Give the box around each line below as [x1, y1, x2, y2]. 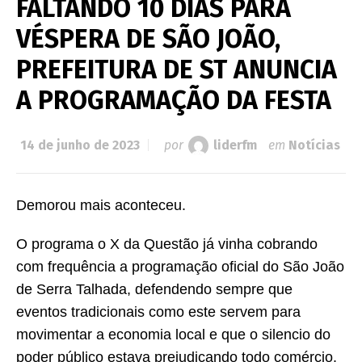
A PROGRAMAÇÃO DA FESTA [16, 85, 331, 116]
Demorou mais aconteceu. [16, 197, 186, 214]
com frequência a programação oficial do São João [16, 259, 344, 276]
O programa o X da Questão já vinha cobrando [16, 236, 318, 253]
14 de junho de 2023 [20, 137, 140, 154]
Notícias [288, 137, 340, 154]
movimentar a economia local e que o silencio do [16, 326, 330, 343]
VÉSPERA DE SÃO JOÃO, [16, 23, 280, 55]
